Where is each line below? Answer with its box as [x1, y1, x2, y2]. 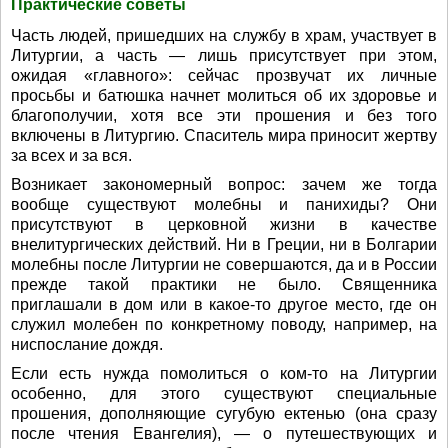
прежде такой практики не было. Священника [11, 276, 437, 293]
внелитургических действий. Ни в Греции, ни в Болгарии [11, 236, 437, 253]
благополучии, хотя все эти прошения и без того [11, 107, 437, 124]
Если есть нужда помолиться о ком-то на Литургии [11, 365, 437, 382]
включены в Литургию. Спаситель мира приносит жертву [11, 127, 437, 144]
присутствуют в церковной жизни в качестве [11, 216, 437, 233]
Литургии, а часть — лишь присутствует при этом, [11, 47, 437, 64]
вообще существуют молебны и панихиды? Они [11, 196, 437, 213]
